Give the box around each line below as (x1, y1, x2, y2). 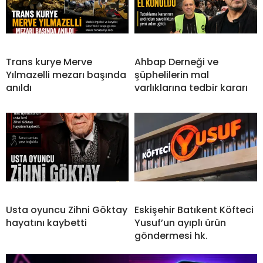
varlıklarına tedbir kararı (134, 80, 248, 95)
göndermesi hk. (134, 228, 208, 242)
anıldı (6, 80, 32, 95)
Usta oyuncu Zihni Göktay (6, 203, 127, 217)
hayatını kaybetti (6, 215, 87, 230)
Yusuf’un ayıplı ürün (134, 215, 226, 230)
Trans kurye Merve (6, 55, 92, 69)
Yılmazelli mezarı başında (6, 68, 126, 82)
